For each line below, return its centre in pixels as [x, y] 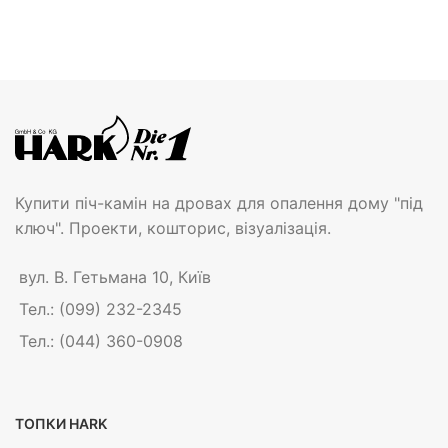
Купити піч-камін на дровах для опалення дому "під [219, 203]
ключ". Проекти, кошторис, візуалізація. [173, 228]
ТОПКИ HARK [61, 424]
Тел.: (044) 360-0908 [101, 341]
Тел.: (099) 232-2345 [100, 309]
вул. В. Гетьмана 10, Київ [115, 277]
